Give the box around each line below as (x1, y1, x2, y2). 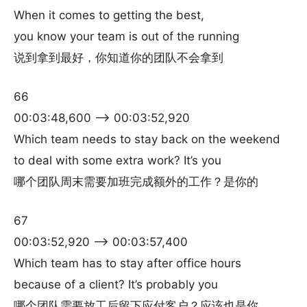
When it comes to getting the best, (14, 8, 204, 22)
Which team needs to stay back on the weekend (14, 132, 280, 146)
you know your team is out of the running (14, 29, 239, 43)
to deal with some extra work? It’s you (14, 153, 221, 167)
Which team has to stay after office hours (14, 256, 241, 270)
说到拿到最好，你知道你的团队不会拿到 (14, 51, 223, 64)
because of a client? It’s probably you (14, 278, 218, 291)
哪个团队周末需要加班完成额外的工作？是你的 (14, 175, 258, 188)
